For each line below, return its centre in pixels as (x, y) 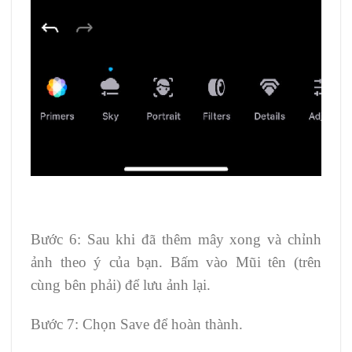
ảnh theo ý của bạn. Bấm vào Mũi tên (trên (176, 262)
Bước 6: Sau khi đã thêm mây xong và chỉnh (176, 240)
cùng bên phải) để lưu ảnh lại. (121, 285)
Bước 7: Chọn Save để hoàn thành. (137, 324)
